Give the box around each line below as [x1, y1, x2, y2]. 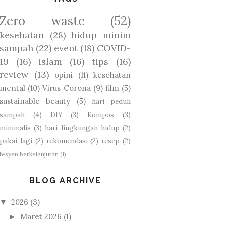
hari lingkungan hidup [45, 123, 120, 132]
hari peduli [91, 96, 131, 106]
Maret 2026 [20, 212, 62, 222]
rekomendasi [46, 136, 88, 145]
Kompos [87, 109, 115, 119]
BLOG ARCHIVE [29, 175, 101, 185]
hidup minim [71, 29, 131, 41]
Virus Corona [42, 83, 91, 93]
